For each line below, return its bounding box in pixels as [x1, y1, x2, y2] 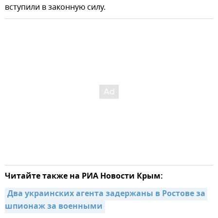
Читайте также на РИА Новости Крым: [5, 170, 163, 183]
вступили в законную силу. [5, 1, 106, 13]
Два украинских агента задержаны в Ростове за [7, 187, 205, 200]
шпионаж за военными [5, 200, 103, 213]
